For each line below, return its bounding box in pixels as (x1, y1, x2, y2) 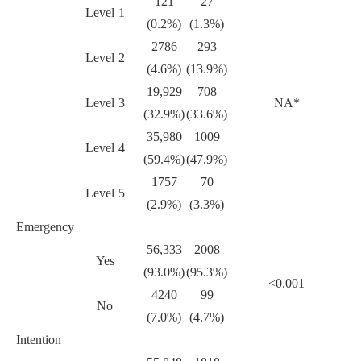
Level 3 (85, 96, 125, 110)
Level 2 (85, 51, 125, 65)
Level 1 (85, 6, 125, 20)
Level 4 (85, 141, 125, 156)
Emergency (16, 220, 74, 234)
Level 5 (85, 186, 125, 201)
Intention (16, 333, 61, 347)
